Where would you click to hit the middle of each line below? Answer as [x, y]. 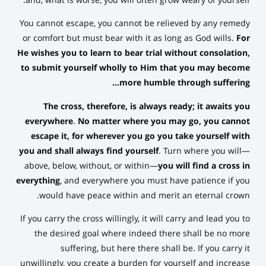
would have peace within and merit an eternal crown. [145, 196]
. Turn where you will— [205, 151]
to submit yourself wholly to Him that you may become [136, 69]
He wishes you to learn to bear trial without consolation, [134, 54]
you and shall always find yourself [89, 151]
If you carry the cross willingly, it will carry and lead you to [135, 219]
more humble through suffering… [185, 83]
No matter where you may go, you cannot [164, 121]
